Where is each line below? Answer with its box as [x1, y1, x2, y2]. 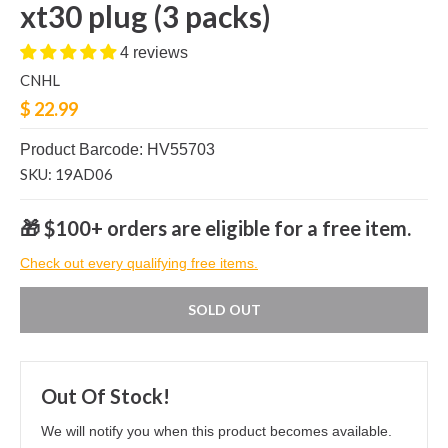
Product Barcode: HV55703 [20, 141, 215, 159]
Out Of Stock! [41, 384, 170, 409]
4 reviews [120, 44, 188, 62]
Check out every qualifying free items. [20, 255, 258, 272]
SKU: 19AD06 [20, 165, 113, 184]
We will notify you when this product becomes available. [41, 423, 392, 440]
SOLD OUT [187, 301, 261, 319]
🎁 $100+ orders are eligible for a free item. [20, 216, 411, 241]
